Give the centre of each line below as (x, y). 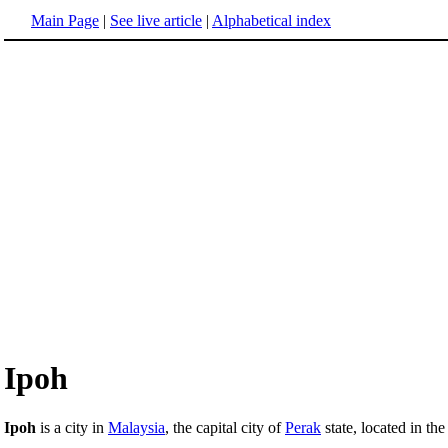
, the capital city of (225, 427)
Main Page (65, 20)
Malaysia (136, 427)
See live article (156, 20)
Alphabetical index (271, 20)
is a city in (72, 427)
